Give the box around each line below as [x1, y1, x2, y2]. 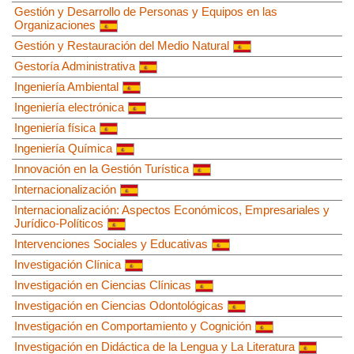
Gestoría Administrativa [14, 58, 135, 73]
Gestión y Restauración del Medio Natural [14, 38, 229, 52]
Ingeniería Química [14, 141, 112, 155]
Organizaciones [14, 17, 96, 32]
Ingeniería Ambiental [14, 79, 119, 93]
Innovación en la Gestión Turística [14, 161, 189, 175]
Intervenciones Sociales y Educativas [14, 236, 208, 250]
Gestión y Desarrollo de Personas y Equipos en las [14, 4, 277, 18]
